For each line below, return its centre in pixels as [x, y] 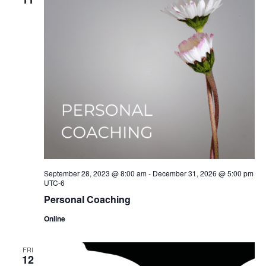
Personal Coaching [87, 199]
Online [54, 219]
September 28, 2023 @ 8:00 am [95, 173]
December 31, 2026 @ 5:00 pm [203, 173]
